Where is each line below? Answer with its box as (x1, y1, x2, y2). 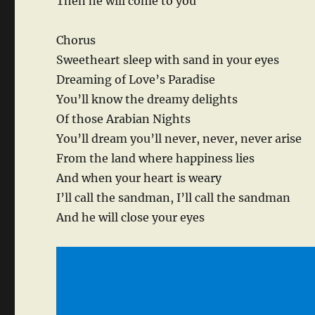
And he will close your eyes (56, 210, 205, 225)
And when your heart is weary (56, 171, 222, 186)
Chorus (56, 33, 96, 48)
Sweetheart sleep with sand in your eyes (56, 53, 280, 67)
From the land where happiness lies (56, 151, 255, 166)
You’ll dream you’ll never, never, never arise (56, 131, 302, 146)
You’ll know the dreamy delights (56, 92, 238, 107)
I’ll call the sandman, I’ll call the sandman (56, 191, 291, 205)
